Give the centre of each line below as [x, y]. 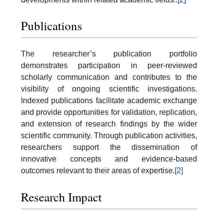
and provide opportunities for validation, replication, [109, 112]
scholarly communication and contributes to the [109, 77]
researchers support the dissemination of [109, 147]
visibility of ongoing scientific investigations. [109, 89]
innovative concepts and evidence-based [109, 159]
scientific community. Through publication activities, [109, 136]
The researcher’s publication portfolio [109, 54]
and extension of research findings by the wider [109, 124]
